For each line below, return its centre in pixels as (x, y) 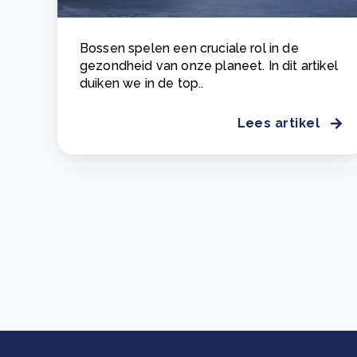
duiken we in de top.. (142, 83)
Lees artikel (279, 123)
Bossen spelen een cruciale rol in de (189, 48)
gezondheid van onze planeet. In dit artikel (209, 66)
